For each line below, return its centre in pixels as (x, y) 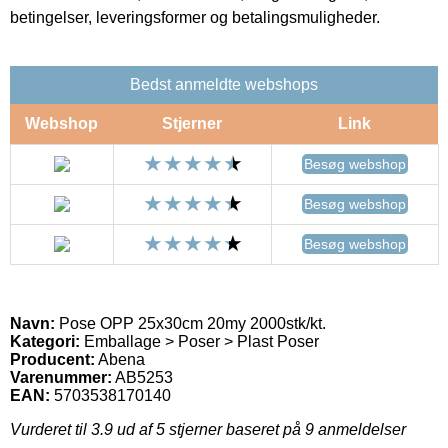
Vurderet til (50, 429)
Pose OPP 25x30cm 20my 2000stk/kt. (190, 323)
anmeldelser (360, 429)
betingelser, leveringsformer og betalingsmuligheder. (195, 17)
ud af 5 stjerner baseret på (209, 429)
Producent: (52, 359)
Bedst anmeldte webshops (224, 84)
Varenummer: (61, 377)
